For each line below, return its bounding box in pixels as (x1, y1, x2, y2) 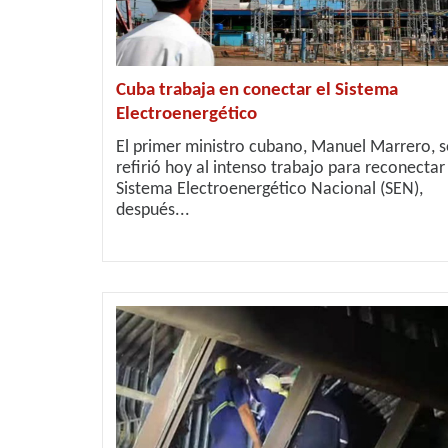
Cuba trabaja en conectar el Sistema (116, 81, 398, 100)
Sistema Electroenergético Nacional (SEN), (116, 180, 423, 199)
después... (116, 201, 190, 220)
